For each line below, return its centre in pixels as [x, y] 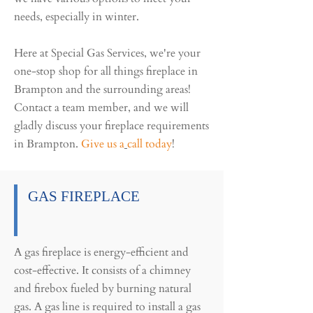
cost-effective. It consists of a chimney [102, 270]
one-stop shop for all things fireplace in [106, 71]
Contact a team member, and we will [101, 108]
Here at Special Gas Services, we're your [107, 53]
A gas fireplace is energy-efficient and [101, 252]
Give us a [103, 144]
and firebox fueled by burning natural [103, 289]
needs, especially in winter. [77, 17]
